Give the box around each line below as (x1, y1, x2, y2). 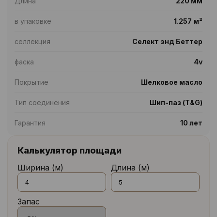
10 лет (180, 119, 202, 127)
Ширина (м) (17, 163, 63, 172)
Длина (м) (111, 163, 150, 172)
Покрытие (15, 78, 48, 86)
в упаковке (15, 17, 51, 25)
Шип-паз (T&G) (150, 98, 202, 107)
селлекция (15, 37, 50, 46)
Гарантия (15, 119, 46, 127)
